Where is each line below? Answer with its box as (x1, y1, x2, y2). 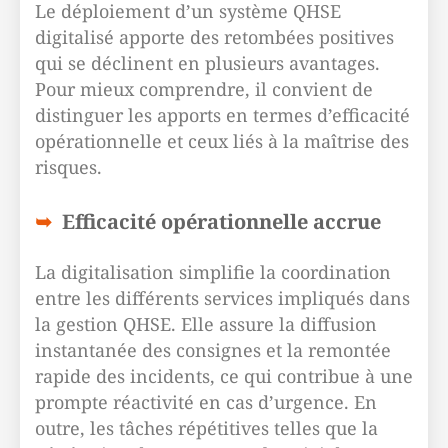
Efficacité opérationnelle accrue (62, 208, 381, 235)
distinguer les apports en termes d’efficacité (35, 103, 410, 127)
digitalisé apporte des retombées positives (35, 25, 394, 49)
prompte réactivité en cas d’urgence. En (35, 390, 377, 414)
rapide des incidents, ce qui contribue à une (35, 364, 413, 388)
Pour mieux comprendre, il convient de (35, 77, 373, 101)
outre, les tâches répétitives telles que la (35, 416, 378, 440)
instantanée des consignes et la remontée (35, 338, 391, 362)
